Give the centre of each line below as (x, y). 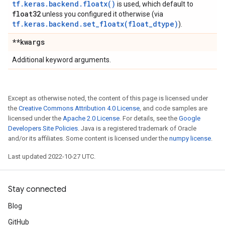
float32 (26, 14)
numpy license (190, 138)
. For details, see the (149, 118)
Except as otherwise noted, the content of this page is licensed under (108, 98)
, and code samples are (174, 108)
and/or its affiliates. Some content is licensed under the (89, 138)
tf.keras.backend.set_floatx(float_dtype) (95, 24)
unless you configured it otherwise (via (102, 14)
